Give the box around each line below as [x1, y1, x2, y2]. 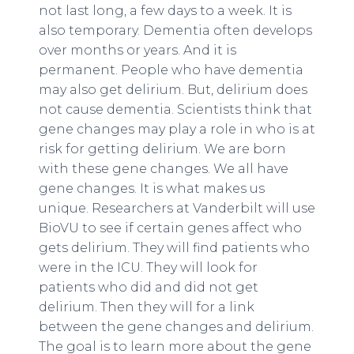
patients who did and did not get [38, 280, 258, 295]
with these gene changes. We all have [38, 161, 288, 176]
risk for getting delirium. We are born [38, 141, 286, 156]
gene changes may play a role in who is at [38, 122, 315, 137]
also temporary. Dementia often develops [38, 23, 312, 38]
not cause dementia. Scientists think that [38, 102, 312, 117]
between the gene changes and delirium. [38, 319, 314, 334]
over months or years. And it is [38, 43, 236, 58]
